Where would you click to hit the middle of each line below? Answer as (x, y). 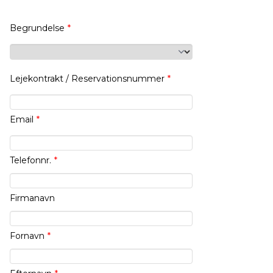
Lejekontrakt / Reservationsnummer (87, 79)
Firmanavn (32, 198)
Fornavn (27, 236)
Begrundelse (37, 28)
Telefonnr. (30, 161)
